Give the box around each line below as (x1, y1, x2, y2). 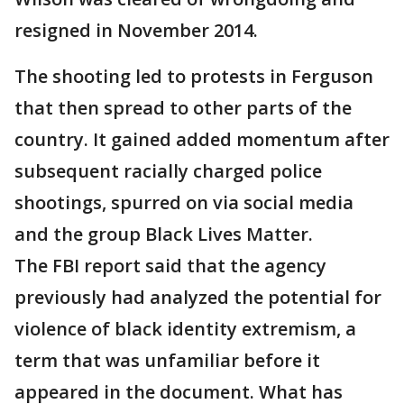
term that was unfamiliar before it (14, 348, 320, 373)
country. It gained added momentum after (14, 127, 390, 152)
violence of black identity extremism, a (14, 317, 356, 342)
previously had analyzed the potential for (14, 285, 381, 310)
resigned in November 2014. (14, 18, 258, 43)
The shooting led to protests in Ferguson (14, 64, 373, 89)
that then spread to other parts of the (14, 96, 352, 121)
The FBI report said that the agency (14, 253, 326, 279)
